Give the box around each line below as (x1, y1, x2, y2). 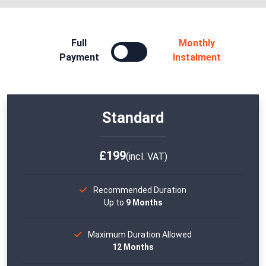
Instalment (173, 52, 221, 64)
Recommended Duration (93, 185, 186, 195)
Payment (59, 52, 99, 64)
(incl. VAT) (125, 151, 167, 163)
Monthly (179, 37, 216, 49)
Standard (102, 109, 164, 127)
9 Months (125, 198, 163, 208)
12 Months (112, 242, 154, 252)
